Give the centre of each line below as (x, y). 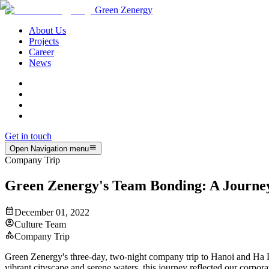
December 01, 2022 (52, 213)
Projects (44, 41)
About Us (47, 30)
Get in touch (28, 136)
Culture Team (40, 225)
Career (41, 52)
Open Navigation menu (49, 149)
